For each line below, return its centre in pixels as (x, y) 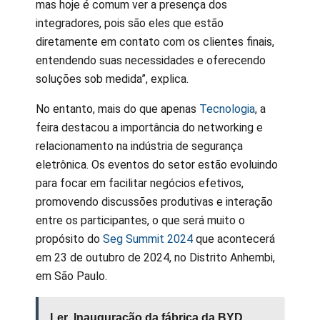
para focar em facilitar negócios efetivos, (140, 183)
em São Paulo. (71, 276)
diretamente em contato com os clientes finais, (155, 41)
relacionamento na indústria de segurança (139, 146)
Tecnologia (227, 109)
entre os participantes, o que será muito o (140, 220)
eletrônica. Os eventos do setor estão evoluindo (157, 164)
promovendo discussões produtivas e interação (154, 201)
